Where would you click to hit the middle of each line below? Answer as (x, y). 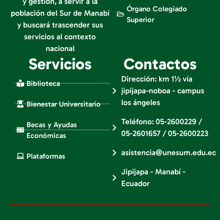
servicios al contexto (60, 36)
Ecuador (135, 183)
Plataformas (46, 156)
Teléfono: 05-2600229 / (161, 121)
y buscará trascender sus (60, 25)
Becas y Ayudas (52, 124)
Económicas (46, 135)
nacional (60, 48)
